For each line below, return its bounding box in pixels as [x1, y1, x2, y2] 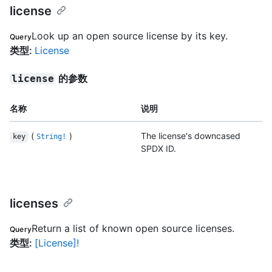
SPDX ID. [141, 143, 176, 154]
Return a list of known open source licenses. [32, 222, 235, 235]
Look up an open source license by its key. [32, 30, 228, 42]
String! [36, 132, 67, 141]
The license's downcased [141, 131, 240, 141]
